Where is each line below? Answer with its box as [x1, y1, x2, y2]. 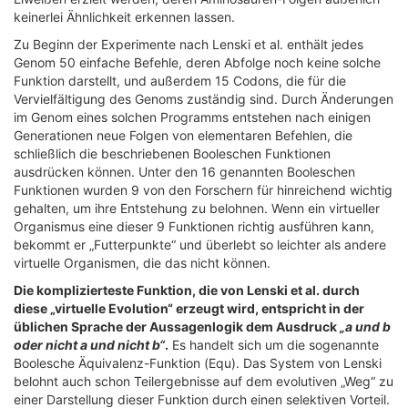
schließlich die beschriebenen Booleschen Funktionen [14, 146, 331, 161]
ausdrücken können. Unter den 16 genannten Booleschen [14, 164, 355, 179]
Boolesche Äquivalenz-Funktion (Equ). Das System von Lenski [14, 355, 382, 371]
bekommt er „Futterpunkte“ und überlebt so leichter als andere [14, 237, 386, 252]
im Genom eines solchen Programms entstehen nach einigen [14, 109, 371, 125]
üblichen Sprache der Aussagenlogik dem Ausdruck [14, 319, 340, 334]
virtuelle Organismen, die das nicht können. [14, 255, 270, 270]
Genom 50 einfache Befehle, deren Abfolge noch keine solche [14, 55, 381, 70]
